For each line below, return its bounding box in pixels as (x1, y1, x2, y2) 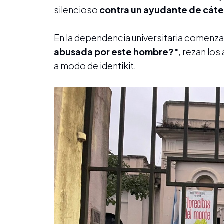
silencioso (54, 3, 99, 15)
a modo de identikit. (54, 59, 136, 71)
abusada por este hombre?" (54, 45, 178, 57)
